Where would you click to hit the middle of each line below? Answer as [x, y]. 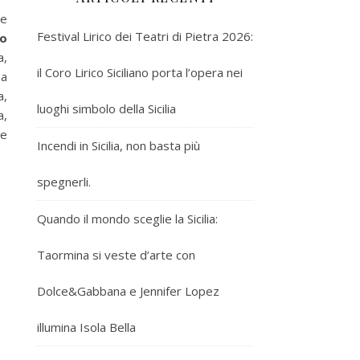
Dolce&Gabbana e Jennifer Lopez [128, 290]
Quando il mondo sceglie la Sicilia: [127, 218]
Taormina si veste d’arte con [116, 254]
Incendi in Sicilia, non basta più [119, 145]
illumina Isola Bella [86, 327]
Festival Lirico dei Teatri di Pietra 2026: [145, 36]
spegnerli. [64, 181]
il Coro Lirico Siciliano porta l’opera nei [140, 72]
